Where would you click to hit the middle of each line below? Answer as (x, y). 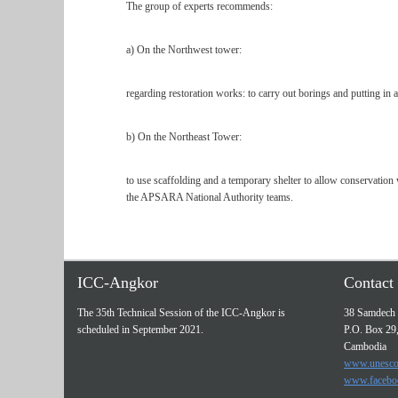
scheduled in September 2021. (140, 330)
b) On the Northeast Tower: (184, 137)
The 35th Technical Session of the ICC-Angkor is (181, 313)
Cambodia (365, 346)
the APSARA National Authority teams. (210, 197)
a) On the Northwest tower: (184, 50)
